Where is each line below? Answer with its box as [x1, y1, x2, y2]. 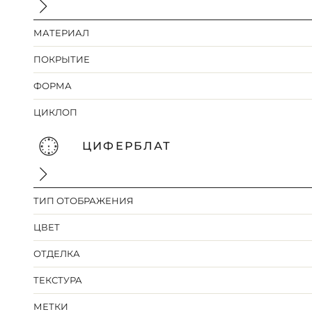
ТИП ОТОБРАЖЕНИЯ [33, 195, 134, 207]
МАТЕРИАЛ [33, 27, 90, 39]
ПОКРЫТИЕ [33, 54, 91, 65]
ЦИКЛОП [33, 107, 78, 118]
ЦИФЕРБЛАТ [82, 139, 172, 153]
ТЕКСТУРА [33, 274, 83, 286]
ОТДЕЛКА [33, 248, 81, 260]
